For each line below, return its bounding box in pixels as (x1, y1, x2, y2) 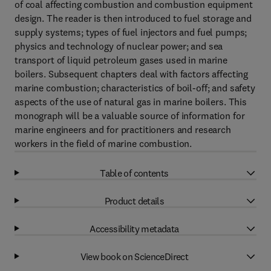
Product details (104, 194, 165, 207)
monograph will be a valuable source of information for (15, 109, 245, 122)
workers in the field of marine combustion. (15, 137, 192, 149)
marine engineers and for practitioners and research (15, 123, 231, 135)
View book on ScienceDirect (80, 250, 189, 263)
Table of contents (100, 166, 169, 179)
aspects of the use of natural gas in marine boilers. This (15, 96, 247, 108)
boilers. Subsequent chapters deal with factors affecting (15, 68, 249, 80)
